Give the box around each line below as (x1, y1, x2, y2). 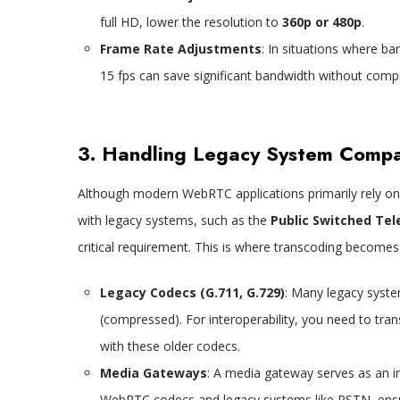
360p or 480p (281, 13, 362, 31)
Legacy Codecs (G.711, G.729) (99, 284, 285, 302)
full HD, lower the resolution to (99, 13, 282, 31)
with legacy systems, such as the (77, 212, 271, 229)
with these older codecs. (99, 337, 240, 355)
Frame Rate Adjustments (99, 40, 262, 58)
